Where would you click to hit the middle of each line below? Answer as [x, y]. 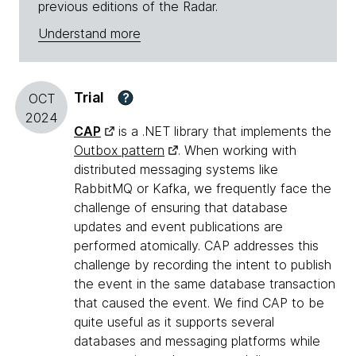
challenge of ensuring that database [181, 208]
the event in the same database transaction [205, 284]
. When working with [237, 151]
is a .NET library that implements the [223, 132]
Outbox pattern [119, 151]
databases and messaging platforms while [197, 341]
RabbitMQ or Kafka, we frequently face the [203, 189]
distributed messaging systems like [176, 170]
